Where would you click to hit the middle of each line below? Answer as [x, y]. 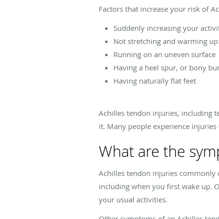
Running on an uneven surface [164, 54]
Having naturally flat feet [155, 80]
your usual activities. [133, 199]
